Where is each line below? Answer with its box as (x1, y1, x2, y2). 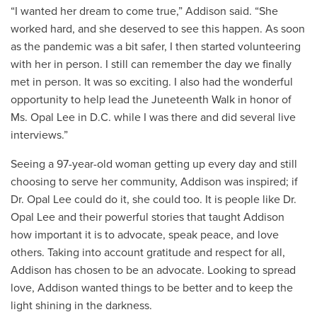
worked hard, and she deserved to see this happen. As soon (11, 21, 305, 36)
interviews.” (11, 127, 74, 142)
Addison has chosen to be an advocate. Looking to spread (11, 263, 296, 277)
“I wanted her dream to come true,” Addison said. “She (11, 4, 278, 18)
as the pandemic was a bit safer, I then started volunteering (11, 39, 301, 54)
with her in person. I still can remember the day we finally (11, 57, 292, 71)
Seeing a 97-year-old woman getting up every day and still (11, 156, 297, 171)
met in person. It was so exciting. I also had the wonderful (11, 74, 293, 89)
